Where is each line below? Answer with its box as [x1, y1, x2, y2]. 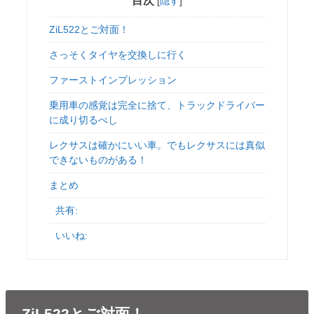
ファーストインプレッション [48, 74, 177, 86]
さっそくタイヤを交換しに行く [48, 49, 186, 61]
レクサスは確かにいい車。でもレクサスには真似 [48, 139, 265, 151]
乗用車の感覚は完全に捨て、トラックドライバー [48, 100, 265, 111]
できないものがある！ [48, 154, 147, 166]
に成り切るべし [48, 114, 118, 126]
